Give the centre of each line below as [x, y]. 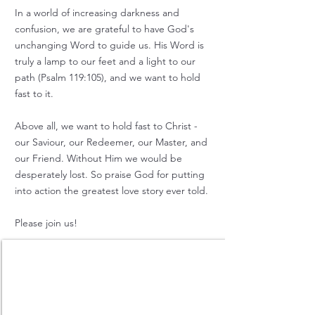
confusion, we [45, 29]
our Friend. [39, 158]
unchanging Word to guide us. [83, 45]
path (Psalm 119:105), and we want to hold [108, 77]
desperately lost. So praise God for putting [110, 174]
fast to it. [34, 94]
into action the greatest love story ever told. [111, 191]
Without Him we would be [123, 158]
